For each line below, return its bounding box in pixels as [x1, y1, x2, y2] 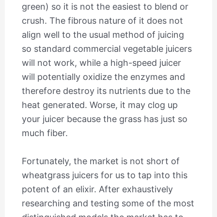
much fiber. [21, 128, 68, 139]
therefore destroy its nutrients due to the [21, 86, 190, 96]
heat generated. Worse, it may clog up [21, 100, 178, 110]
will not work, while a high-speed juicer [21, 58, 181, 68]
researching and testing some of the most [21, 198, 194, 208]
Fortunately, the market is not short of [21, 155, 180, 166]
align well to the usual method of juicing [21, 30, 184, 40]
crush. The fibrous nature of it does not [21, 15, 183, 26]
